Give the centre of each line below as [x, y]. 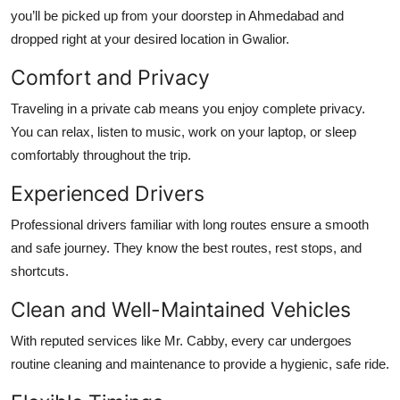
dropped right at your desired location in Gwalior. [150, 38]
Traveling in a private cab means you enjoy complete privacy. [188, 108]
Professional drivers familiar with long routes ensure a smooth [190, 224]
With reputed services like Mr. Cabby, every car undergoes [181, 340]
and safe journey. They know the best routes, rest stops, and [186, 247]
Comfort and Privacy [110, 77]
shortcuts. [40, 271]
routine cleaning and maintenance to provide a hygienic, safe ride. [200, 363]
